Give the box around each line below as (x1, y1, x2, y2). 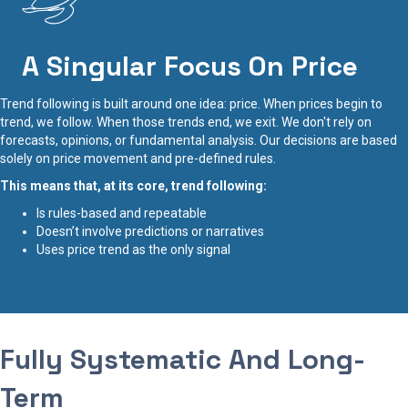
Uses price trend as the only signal (36, 241, 230, 257)
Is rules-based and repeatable (36, 205, 207, 220)
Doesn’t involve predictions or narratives (36, 223, 264, 239)
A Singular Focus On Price (22, 47, 358, 84)
